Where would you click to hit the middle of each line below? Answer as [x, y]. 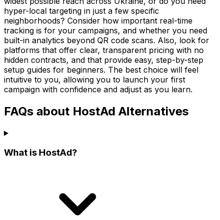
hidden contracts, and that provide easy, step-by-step [104, 60]
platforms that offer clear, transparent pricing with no [104, 50]
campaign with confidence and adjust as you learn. [98, 89]
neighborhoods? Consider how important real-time [98, 20]
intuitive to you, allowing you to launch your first [95, 79]
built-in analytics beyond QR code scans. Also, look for [107, 40]
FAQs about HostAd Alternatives [96, 111]
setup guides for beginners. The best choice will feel [101, 69]
